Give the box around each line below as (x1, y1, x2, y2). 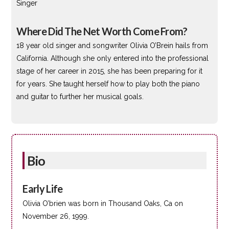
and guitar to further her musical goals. (16, 93, 144, 101)
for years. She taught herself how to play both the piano (16, 80, 200, 88)
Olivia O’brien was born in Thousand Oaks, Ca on (22, 199, 184, 208)
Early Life (22, 182, 63, 195)
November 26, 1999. (22, 212, 89, 220)
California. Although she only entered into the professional (16, 54, 209, 63)
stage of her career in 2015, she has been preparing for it (16, 67, 203, 76)
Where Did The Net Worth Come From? (16, 25, 188, 38)
